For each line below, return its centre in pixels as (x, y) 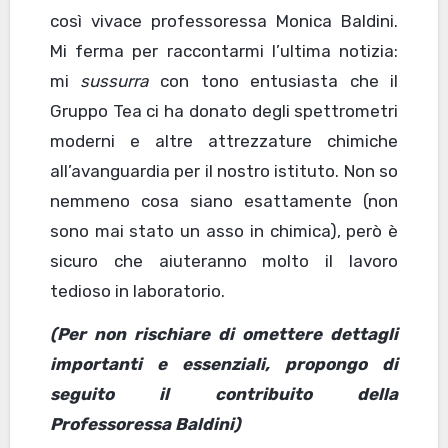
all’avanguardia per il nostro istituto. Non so (224, 171)
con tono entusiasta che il (273, 81)
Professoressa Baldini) (145, 424)
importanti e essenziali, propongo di (224, 364)
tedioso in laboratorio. (137, 291)
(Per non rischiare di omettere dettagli (224, 334)
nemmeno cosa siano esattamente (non (224, 201)
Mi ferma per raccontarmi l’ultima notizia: (224, 51)
